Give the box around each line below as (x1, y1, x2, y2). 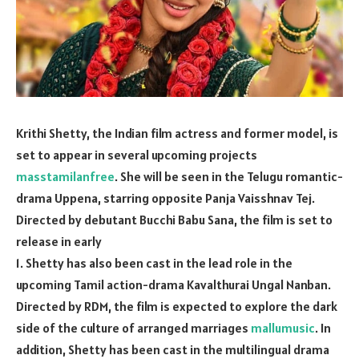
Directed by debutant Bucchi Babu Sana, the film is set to (16, 211, 333, 228)
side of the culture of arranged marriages (16, 319, 251, 336)
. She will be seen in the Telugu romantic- (115, 167, 343, 184)
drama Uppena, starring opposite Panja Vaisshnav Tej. (16, 189, 315, 206)
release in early (16, 232, 102, 249)
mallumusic (251, 319, 315, 336)
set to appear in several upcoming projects (16, 146, 257, 163)
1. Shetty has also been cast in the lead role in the (16, 254, 292, 271)
